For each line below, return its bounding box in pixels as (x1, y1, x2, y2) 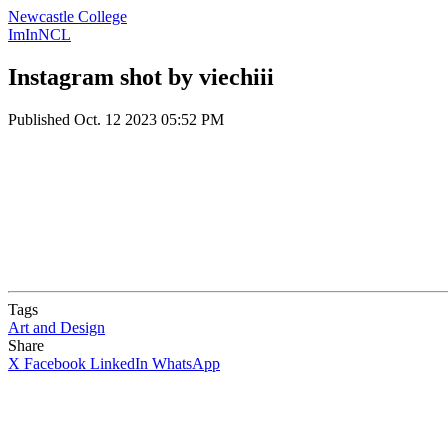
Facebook (24, 354, 86, 372)
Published (8, 110, 74, 128)
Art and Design (8, 318, 105, 336)
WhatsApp (152, 354, 220, 372)
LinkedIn (90, 354, 148, 372)
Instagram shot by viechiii (8, 63, 274, 90)
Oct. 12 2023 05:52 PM (74, 110, 224, 128)
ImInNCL (8, 26, 71, 43)
